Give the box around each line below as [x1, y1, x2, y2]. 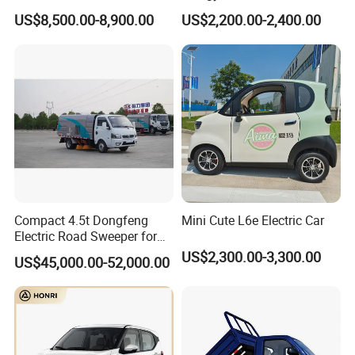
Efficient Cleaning [14, 242, 113, 261]
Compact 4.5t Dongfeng [14, 211, 149, 229]
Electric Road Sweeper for [14, 227, 158, 245]
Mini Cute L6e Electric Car [181, 211, 324, 229]
